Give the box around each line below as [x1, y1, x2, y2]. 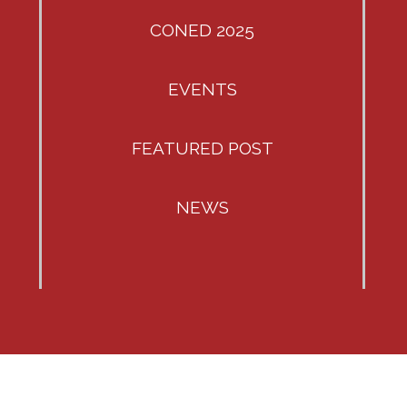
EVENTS [167, 79, 237, 99]
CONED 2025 [150, 20, 254, 40]
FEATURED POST [131, 138, 273, 158]
